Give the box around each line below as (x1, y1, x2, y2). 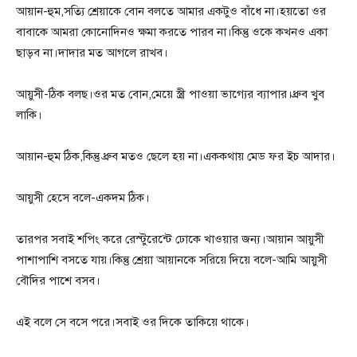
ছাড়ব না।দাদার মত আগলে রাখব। (16, 45, 168, 61)
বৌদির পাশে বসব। (16, 273, 100, 288)
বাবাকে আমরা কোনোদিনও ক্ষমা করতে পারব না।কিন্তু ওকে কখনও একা (16, 25, 328, 40)
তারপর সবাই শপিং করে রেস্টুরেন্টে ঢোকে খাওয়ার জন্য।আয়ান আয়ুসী (16, 232, 324, 247)
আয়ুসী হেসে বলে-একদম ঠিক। (16, 190, 150, 206)
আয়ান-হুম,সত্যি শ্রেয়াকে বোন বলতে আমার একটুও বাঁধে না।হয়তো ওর (16, 4, 326, 19)
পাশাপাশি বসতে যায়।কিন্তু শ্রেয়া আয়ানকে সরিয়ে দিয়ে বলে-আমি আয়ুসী (16, 253, 328, 268)
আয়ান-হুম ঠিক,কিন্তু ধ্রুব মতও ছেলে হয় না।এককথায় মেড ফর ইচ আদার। (16, 149, 335, 164)
